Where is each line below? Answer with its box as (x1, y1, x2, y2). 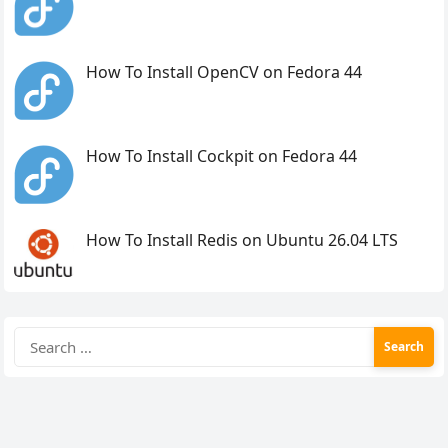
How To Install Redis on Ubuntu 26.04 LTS (86, 228, 399, 251)
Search (13, 325, 66, 348)
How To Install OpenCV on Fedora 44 (86, 61, 363, 84)
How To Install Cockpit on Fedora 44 (86, 145, 358, 168)
